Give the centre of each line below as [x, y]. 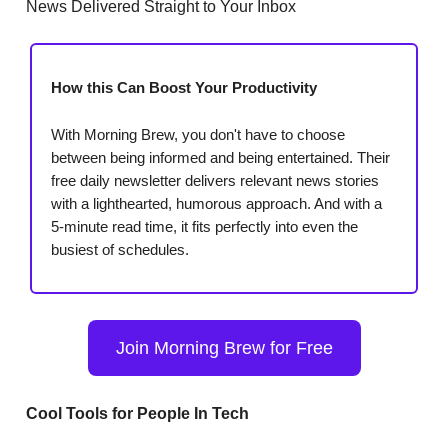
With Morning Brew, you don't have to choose [198, 134]
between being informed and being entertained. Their [220, 157]
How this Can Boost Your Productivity [184, 87]
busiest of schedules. [120, 249]
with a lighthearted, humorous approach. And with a [216, 203]
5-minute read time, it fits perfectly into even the [204, 226]
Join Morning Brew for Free [224, 347]
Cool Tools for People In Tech [137, 413]
